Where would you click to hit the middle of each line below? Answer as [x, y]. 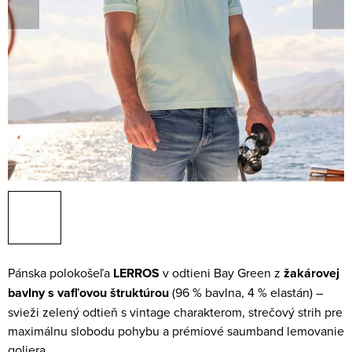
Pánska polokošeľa [60, 273]
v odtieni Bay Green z [222, 273]
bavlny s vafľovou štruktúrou [88, 293]
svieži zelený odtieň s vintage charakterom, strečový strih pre [175, 312]
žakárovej [312, 273]
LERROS [136, 273]
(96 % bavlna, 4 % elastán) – [246, 292]
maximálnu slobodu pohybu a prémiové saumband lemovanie [176, 331]
